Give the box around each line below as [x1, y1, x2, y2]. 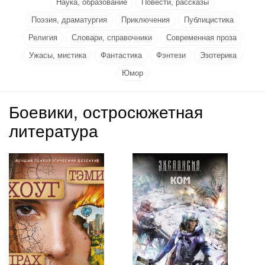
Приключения [121, 15, 170, 24]
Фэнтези [156, 51, 186, 60]
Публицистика [184, 15, 234, 24]
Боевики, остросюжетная [9, 104, 203, 122]
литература [9, 122, 98, 141]
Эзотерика [199, 51, 237, 60]
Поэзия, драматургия [31, 15, 107, 24]
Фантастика [100, 51, 142, 60]
